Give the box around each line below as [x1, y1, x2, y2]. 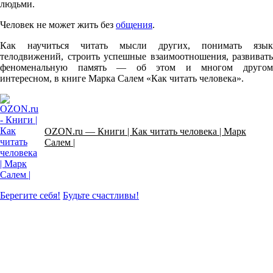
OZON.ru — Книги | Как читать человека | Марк [44, 126, 246, 137]
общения [116, 19, 152, 30]
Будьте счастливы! [63, 190, 139, 201]
